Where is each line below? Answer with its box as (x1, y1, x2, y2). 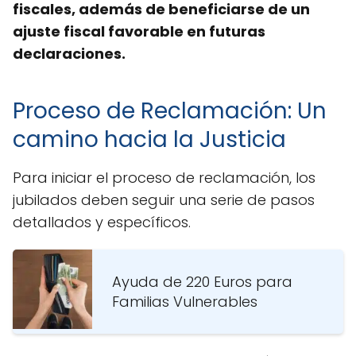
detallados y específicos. (13, 211, 191, 232)
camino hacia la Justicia (13, 123, 286, 155)
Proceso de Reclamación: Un (13, 95, 327, 126)
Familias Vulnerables (112, 291, 257, 311)
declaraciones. (13, 43, 126, 64)
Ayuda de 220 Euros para (112, 271, 292, 292)
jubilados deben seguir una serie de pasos (13, 189, 315, 210)
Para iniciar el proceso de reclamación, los (13, 167, 315, 188)
